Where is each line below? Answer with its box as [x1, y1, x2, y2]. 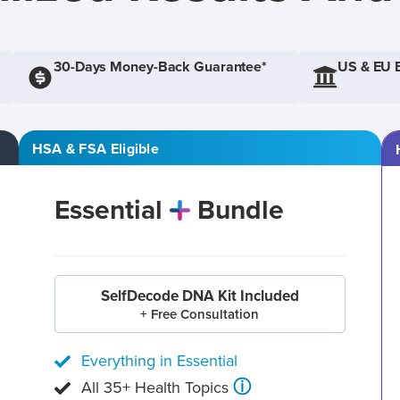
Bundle [196, 194, 284, 227]
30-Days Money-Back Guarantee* [54, 58, 268, 76]
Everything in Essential [80, 351, 237, 371]
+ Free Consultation [140, 306, 260, 322]
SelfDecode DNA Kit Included [100, 287, 299, 305]
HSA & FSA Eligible [31, 140, 160, 158]
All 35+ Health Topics [80, 378, 233, 397]
